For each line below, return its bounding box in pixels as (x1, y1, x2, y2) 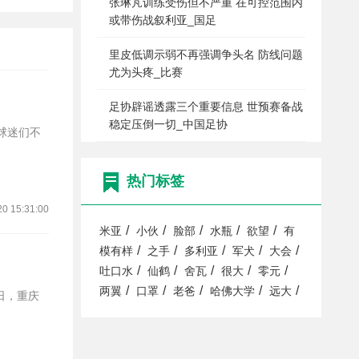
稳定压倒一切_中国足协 (109, 118, 228, 131)
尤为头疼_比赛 (109, 66, 183, 79)
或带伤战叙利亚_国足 (109, 14, 216, 26)
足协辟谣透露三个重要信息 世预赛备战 (109, 100, 303, 113)
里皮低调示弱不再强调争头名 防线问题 (109, 48, 303, 61)
